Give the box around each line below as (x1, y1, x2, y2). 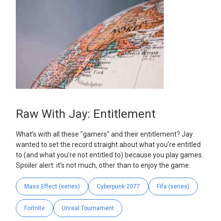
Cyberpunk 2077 (97, 183, 140, 190)
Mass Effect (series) (24, 183, 80, 190)
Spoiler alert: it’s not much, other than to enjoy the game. (16, 161, 190, 169)
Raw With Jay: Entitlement (16, 107, 155, 121)
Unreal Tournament (62, 204, 114, 212)
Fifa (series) (157, 183, 189, 190)
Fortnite (24, 204, 45, 212)
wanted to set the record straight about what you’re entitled (16, 140, 201, 148)
